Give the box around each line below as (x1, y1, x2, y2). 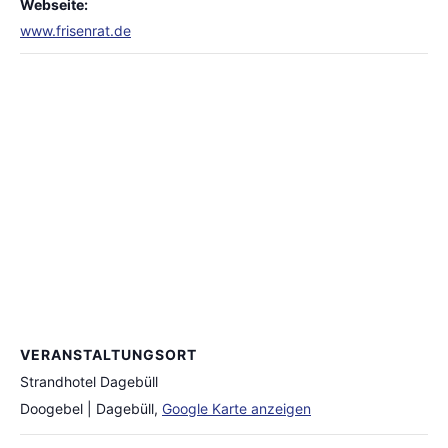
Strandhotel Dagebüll (20, 373, 158, 390)
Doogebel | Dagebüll (20, 400, 154, 417)
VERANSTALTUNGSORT (20, 346, 197, 363)
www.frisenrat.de (20, 22, 131, 39)
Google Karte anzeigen (162, 400, 311, 417)
